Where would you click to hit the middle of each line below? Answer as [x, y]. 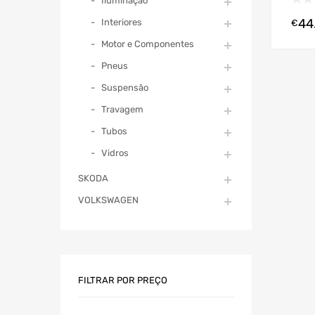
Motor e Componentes [148, 44]
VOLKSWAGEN [108, 200]
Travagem [122, 109]
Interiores [122, 22]
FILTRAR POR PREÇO [123, 280]
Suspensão [125, 87]
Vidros [115, 153]
